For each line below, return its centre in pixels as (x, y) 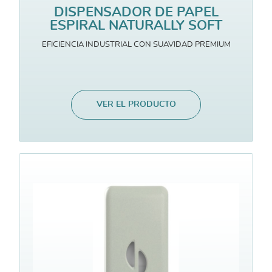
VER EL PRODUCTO (136, 105)
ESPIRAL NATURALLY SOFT (136, 26)
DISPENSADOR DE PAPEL (136, 12)
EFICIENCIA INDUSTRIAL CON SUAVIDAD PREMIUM (136, 45)
